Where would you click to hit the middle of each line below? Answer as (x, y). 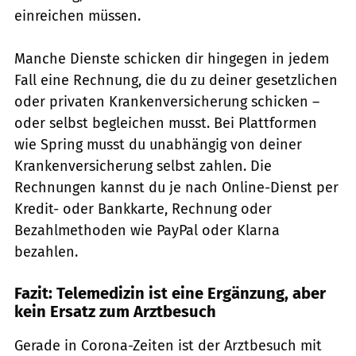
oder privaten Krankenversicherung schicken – (167, 101)
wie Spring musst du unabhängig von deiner (158, 144)
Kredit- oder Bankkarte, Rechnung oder (143, 209)
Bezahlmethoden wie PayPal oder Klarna (147, 230)
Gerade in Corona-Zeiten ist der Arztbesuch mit (168, 345)
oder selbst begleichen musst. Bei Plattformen (166, 123)
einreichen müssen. (77, 15)
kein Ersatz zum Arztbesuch (115, 311)
